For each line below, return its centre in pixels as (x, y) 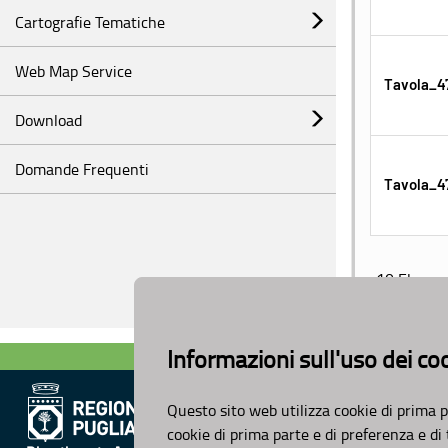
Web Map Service (73, 70)
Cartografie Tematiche (90, 21)
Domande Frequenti (82, 168)
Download (48, 119)
